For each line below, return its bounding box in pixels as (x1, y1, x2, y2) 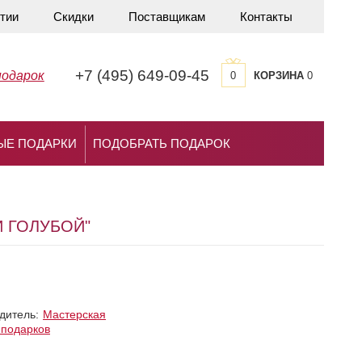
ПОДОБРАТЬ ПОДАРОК (93, 137, 230, 151)
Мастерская (43, 307, 106, 321)
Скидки (53, 10, 94, 23)
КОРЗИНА (253, 69, 304, 82)
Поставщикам (128, 10, 205, 23)
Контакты (239, 10, 293, 23)
